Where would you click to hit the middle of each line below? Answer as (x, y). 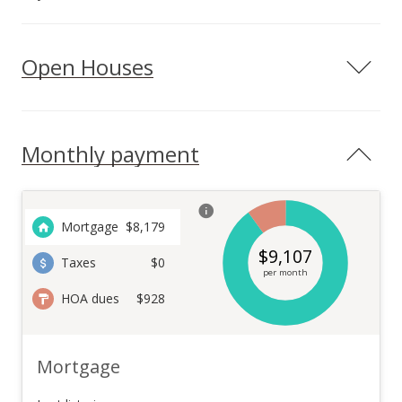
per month (285, 272)
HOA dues (90, 298)
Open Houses (87, 67)
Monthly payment (110, 154)
